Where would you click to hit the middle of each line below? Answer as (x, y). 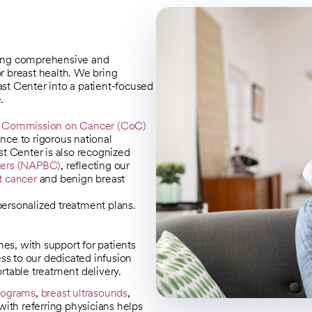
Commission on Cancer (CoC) (74, 125)
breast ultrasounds (84, 292)
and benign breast (81, 178)
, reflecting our (95, 165)
